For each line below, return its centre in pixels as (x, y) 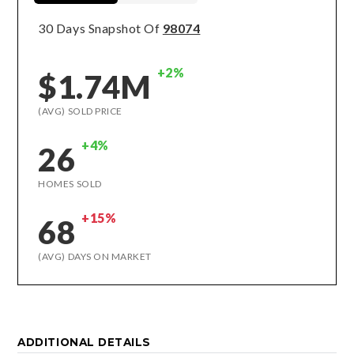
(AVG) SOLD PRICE (80, 111)
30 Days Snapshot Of (100, 28)
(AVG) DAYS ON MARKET (95, 256)
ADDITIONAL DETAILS (84, 342)
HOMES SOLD (70, 184)
